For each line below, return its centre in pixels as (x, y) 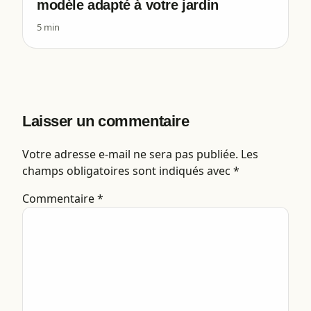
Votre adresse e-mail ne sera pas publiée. (130, 154)
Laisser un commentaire (106, 121)
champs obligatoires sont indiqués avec (128, 170)
